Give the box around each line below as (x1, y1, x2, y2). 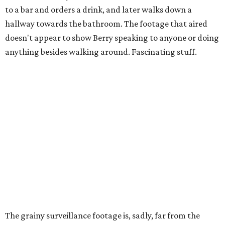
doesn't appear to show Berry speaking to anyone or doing (5, 33, 219, 43)
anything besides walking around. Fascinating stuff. (5, 47, 197, 57)
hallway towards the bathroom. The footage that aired (5, 19, 207, 29)
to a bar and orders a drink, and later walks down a (5, 5, 192, 15)
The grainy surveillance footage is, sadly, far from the (5, 210, 200, 220)
